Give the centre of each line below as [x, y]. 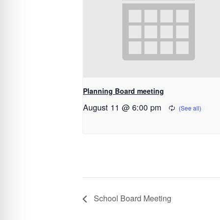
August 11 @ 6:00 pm [122, 107]
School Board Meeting [132, 198]
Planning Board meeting [124, 91]
